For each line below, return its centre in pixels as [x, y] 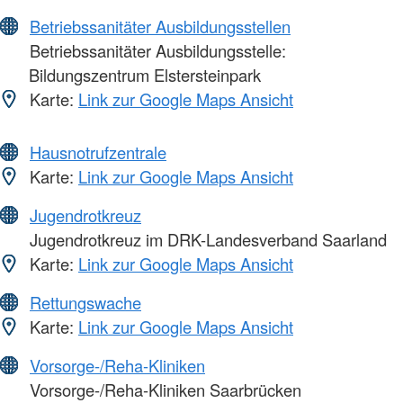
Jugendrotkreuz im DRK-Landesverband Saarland [206, 240]
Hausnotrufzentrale [98, 152]
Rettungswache [85, 303]
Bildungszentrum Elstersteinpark [145, 75]
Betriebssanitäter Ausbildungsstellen [160, 27]
